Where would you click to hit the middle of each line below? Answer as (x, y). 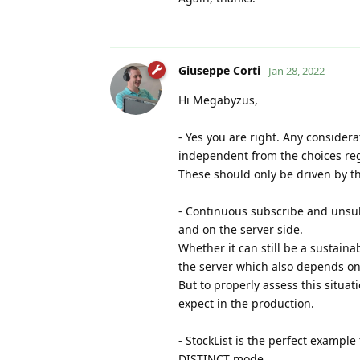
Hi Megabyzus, (218, 100)
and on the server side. (241, 229)
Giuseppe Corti (219, 70)
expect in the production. (246, 303)
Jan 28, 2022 (297, 70)
